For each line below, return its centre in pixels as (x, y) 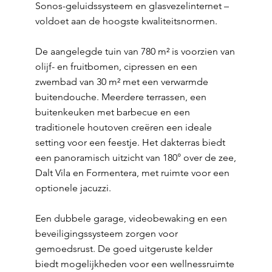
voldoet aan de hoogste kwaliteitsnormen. (126, 21)
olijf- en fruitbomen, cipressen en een (116, 66)
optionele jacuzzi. (73, 188)
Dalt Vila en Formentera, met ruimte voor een (132, 173)
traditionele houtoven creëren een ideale (123, 127)
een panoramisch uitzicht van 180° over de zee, (135, 158)
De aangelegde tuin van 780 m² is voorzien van (135, 51)
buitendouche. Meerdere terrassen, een (121, 97)
